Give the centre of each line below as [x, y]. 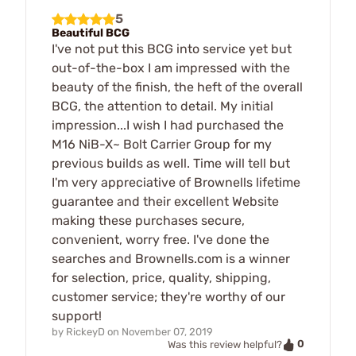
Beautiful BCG [91, 33]
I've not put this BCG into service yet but [172, 48]
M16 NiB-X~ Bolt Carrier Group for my [162, 144]
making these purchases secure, [148, 220]
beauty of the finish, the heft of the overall [177, 87]
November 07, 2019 [167, 331]
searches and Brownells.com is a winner [171, 258]
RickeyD [85, 331]
